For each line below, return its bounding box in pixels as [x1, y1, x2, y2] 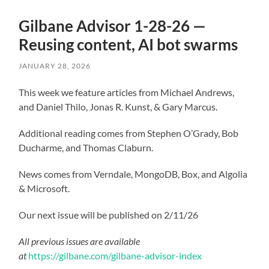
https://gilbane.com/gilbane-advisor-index [28, 249, 202, 261]
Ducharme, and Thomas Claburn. [19, 141, 154, 153]
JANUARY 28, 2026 [19, 61, 91, 70]
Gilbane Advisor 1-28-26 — [19, 16, 207, 35]
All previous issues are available [19, 235, 141, 247]
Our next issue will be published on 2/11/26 [19, 208, 199, 220]
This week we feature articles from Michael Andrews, [19, 86, 235, 98]
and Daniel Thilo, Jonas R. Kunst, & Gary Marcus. [19, 100, 218, 112]
